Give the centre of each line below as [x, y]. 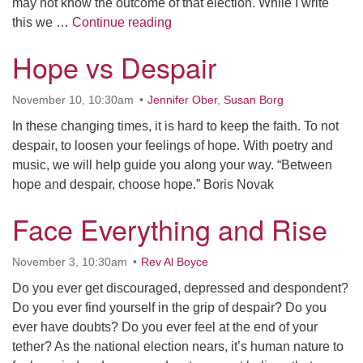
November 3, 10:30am [70, 262]
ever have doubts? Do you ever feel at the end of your [165, 327]
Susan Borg [254, 100]
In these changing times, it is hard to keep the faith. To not [175, 126]
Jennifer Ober [182, 100]
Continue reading [122, 22]
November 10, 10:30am [73, 100]
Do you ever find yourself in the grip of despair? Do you [169, 307]
